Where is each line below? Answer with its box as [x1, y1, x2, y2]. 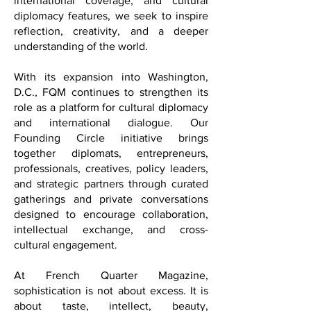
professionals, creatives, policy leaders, [14, 183, 208, 195]
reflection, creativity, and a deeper [14, 45, 208, 58]
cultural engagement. [14, 259, 117, 271]
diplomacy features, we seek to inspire [14, 30, 208, 42]
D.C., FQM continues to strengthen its [14, 106, 208, 119]
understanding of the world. [14, 60, 148, 73]
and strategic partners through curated [14, 198, 208, 210]
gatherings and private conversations [14, 213, 208, 226]
